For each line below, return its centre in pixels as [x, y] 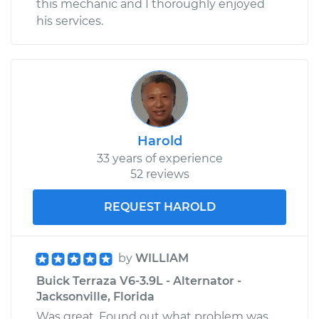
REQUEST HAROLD [159, 206]
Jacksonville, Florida [95, 296]
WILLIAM [162, 258]
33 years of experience [159, 158]
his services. [70, 21]
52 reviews [159, 174]
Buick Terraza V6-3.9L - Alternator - [139, 281]
